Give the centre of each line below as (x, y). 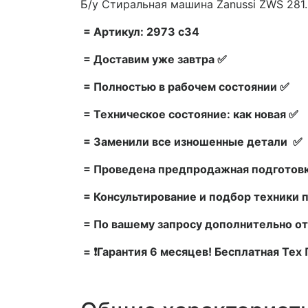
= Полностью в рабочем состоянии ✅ (185, 87)
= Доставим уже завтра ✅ (154, 59)
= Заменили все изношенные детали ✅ (191, 142)
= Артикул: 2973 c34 (140, 32)
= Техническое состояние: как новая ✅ (189, 114)
